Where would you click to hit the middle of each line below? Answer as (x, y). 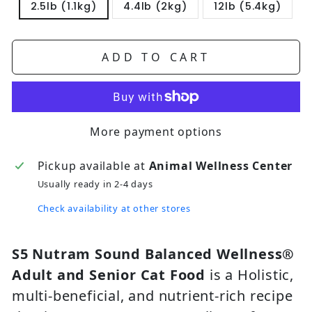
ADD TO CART (156, 57)
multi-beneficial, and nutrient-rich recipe (153, 296)
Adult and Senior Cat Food (109, 275)
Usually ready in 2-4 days (95, 184)
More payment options (156, 132)
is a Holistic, (250, 275)
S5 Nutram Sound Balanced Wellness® (154, 254)
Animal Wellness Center (221, 166)
